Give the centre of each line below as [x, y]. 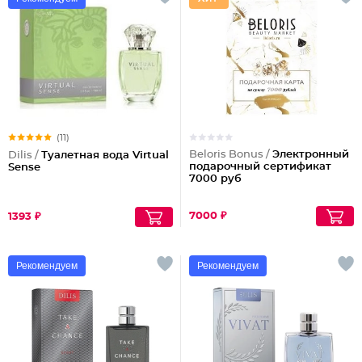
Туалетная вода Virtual [105, 156]
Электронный [311, 155]
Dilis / [25, 156]
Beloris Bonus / [231, 155]
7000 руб [215, 179]
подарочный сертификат [260, 167]
